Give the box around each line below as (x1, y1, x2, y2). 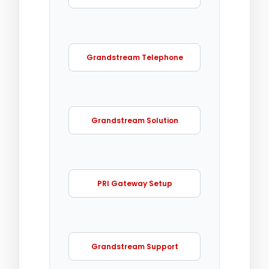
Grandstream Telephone (86, 52, 183, 62)
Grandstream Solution (91, 115, 178, 125)
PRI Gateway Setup (97, 178, 172, 189)
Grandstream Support (91, 241, 178, 252)
